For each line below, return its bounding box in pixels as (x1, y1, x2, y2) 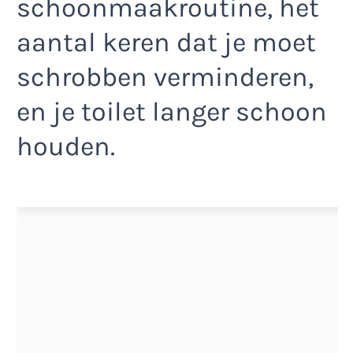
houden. (17, 131, 115, 163)
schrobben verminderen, (17, 61, 314, 94)
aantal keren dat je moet (17, 27, 316, 59)
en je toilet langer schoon (17, 96, 327, 128)
